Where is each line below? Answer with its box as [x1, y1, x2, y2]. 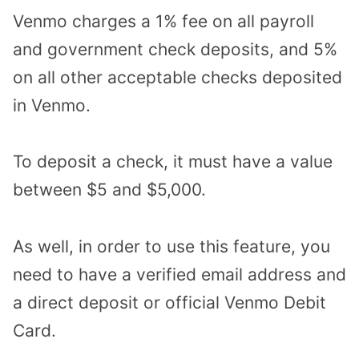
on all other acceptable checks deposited [13, 67, 342, 87]
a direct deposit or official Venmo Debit [13, 292, 326, 313]
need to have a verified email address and [13, 264, 346, 284]
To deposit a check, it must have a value [13, 151, 333, 172]
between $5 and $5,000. [13, 179, 206, 200]
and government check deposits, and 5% [13, 38, 337, 59]
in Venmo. [13, 95, 91, 115]
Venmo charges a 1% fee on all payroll [13, 10, 314, 31]
